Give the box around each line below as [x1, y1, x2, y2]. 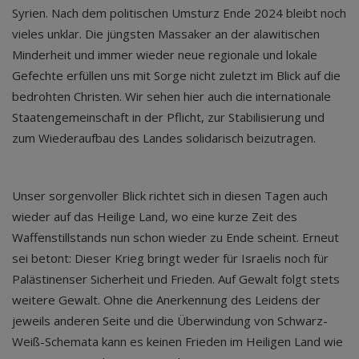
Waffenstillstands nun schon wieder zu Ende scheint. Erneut [12, 228, 339, 245]
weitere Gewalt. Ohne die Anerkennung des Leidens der [12, 291, 321, 308]
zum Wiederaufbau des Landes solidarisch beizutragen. [12, 129, 316, 146]
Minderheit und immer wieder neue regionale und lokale [12, 46, 317, 63]
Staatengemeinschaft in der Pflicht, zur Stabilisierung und [12, 108, 325, 125]
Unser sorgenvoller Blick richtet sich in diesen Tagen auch [12, 187, 328, 204]
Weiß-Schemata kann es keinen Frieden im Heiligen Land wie [12, 333, 343, 349]
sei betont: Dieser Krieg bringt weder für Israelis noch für [12, 249, 329, 266]
